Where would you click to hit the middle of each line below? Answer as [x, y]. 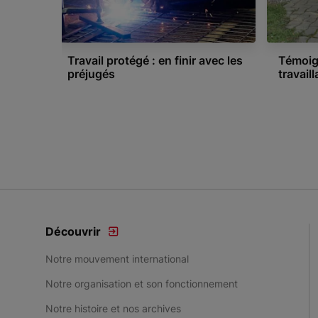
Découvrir [73, 231]
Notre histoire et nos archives [113, 308]
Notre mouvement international [117, 259]
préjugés [91, 74]
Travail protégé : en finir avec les [155, 60]
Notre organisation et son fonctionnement [142, 284]
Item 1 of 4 [90, 99]
